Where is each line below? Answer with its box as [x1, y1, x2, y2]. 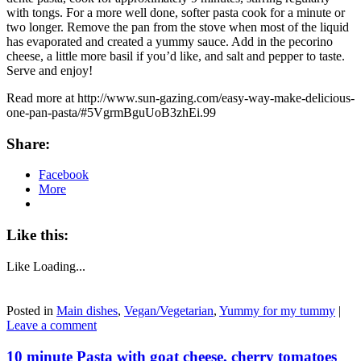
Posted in [6, 303, 56, 317]
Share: [6, 135, 50, 152]
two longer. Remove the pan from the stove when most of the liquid [6, 19, 349, 34]
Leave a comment [6, 317, 97, 332]
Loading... [33, 259, 85, 273]
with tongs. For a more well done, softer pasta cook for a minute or [6, 5, 345, 19]
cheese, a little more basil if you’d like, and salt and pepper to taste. [6, 48, 345, 63]
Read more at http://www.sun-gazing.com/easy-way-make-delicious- [6, 90, 355, 105]
